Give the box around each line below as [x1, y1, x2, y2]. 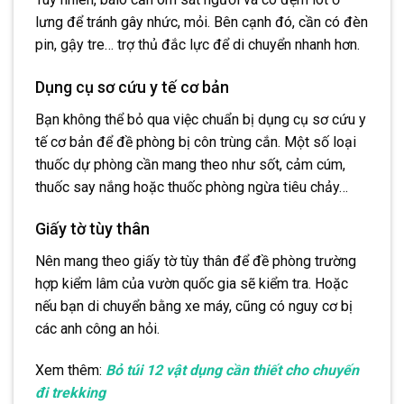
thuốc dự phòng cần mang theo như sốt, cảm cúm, [35, 155, 345, 173]
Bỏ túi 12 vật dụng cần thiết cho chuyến [106, 362, 359, 380]
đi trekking [35, 384, 106, 402]
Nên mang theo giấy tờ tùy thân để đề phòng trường [35, 252, 356, 271]
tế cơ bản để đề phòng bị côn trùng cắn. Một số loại [35, 133, 356, 151]
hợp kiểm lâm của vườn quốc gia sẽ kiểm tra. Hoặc [35, 275, 348, 293]
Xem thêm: [35, 362, 106, 380]
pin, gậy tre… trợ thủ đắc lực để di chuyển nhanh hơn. [35, 35, 360, 53]
